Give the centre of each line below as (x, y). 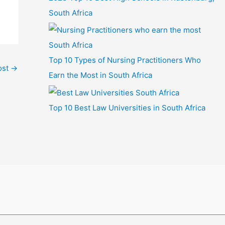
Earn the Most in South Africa (100, 75)
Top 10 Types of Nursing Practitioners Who (125, 60)
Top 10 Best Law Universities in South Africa (127, 107)
